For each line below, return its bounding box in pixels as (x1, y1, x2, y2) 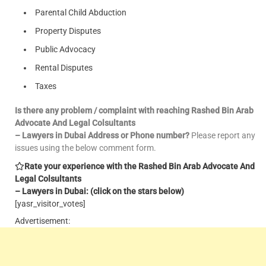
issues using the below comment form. (15, 142, 156, 153)
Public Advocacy (35, 44, 96, 54)
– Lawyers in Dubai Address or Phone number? (15, 130, 189, 140)
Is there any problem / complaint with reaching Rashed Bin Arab (15, 105, 254, 115)
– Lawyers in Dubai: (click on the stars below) (15, 186, 184, 196)
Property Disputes (35, 26, 101, 36)
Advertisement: (15, 216, 70, 226)
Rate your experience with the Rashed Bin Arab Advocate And (24, 161, 255, 171)
